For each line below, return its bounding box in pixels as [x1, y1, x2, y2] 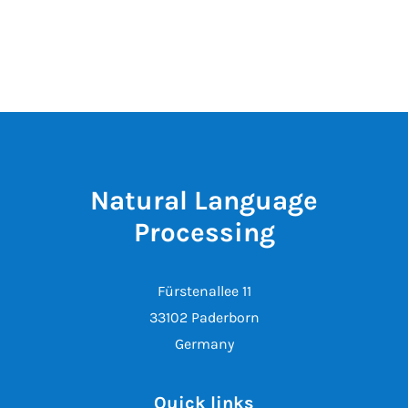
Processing [133, 217, 275, 248]
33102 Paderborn [148, 309, 260, 326]
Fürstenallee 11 [157, 282, 251, 300]
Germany [174, 335, 234, 352]
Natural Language [90, 185, 318, 216]
